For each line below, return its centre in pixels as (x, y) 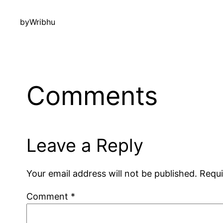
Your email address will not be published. (112, 173)
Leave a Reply (85, 145)
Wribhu (42, 22)
